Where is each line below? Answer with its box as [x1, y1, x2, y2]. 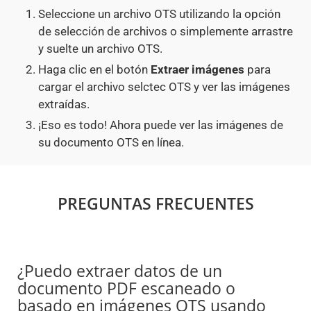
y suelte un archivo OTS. [38, 42, 162, 56]
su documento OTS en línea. [38, 135, 184, 150]
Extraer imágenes [151, 62, 244, 77]
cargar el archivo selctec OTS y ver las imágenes [38, 80, 290, 94]
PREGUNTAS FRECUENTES [57, 192, 254, 215]
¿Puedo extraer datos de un [17, 260, 222, 283]
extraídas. [38, 97, 90, 112]
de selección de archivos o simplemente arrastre [38, 24, 293, 39]
